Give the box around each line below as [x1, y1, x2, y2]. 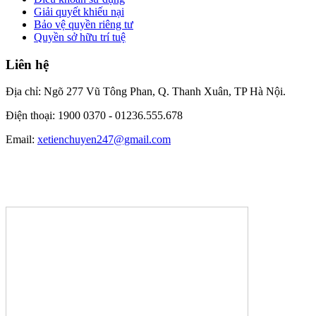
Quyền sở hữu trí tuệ [34, 30, 126, 43]
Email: [6, 133, 37, 146]
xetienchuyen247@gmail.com [37, 133, 171, 146]
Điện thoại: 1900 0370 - [6, 109, 115, 122]
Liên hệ [6, 56, 49, 72]
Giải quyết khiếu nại [34, 5, 124, 18]
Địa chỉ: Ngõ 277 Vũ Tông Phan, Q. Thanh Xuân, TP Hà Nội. [6, 85, 286, 98]
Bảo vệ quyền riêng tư [34, 18, 133, 30]
